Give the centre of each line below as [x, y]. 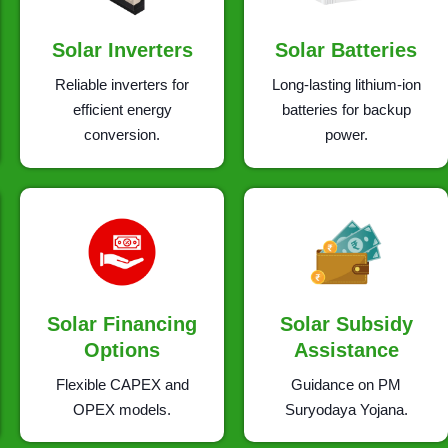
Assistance [346, 350]
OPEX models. [122, 410]
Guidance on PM [346, 385]
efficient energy [122, 109]
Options [122, 350]
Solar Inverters [122, 49]
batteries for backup [346, 109]
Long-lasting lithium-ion [346, 84]
